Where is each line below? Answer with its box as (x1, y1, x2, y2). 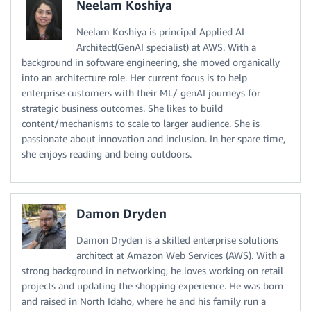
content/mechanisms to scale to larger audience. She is (22, 117, 260, 130)
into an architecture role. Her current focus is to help (22, 72, 247, 84)
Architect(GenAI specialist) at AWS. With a (76, 41, 256, 53)
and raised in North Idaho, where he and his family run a (22, 295, 266, 308)
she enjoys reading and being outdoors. (22, 148, 192, 160)
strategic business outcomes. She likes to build (22, 102, 223, 115)
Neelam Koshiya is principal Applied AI (76, 26, 244, 38)
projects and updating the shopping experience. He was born (22, 280, 283, 292)
